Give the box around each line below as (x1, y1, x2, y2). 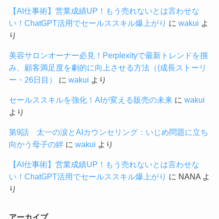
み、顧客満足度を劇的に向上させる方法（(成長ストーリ (8, 63, 207, 72)
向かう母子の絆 (8, 140, 64, 149)
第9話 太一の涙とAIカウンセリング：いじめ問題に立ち (8, 128, 208, 137)
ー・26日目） (8, 75, 57, 84)
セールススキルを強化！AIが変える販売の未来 (8, 95, 173, 105)
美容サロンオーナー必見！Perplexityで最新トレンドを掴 (8, 50, 208, 60)
